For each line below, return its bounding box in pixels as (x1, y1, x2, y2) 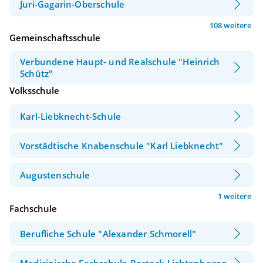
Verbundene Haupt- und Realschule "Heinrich (20, 56, 220, 68)
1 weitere (218, 190, 251, 201)
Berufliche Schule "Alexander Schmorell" (20, 228, 197, 240)
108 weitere (210, 19, 251, 31)
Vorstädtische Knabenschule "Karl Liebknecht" (20, 139, 224, 151)
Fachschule (9, 202, 57, 214)
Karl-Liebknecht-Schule (20, 110, 122, 122)
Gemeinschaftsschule (9, 31, 100, 43)
